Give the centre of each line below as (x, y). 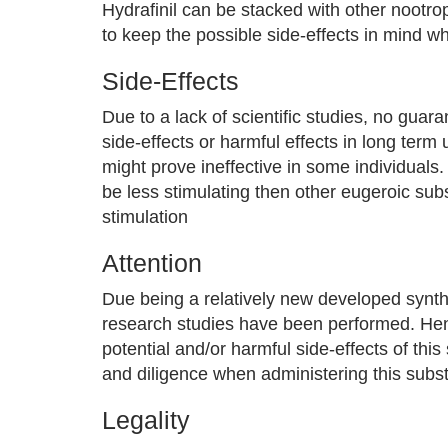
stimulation (145, 217)
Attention (152, 263)
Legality (146, 420)
